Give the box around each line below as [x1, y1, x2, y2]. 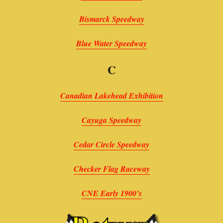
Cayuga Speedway [82, 114, 141, 125]
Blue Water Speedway [76, 37, 147, 49]
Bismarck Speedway [79, 13, 144, 24]
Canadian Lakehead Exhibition [60, 90, 163, 101]
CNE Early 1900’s [81, 187, 142, 199]
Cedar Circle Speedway [74, 138, 149, 150]
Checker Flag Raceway [73, 163, 150, 174]
